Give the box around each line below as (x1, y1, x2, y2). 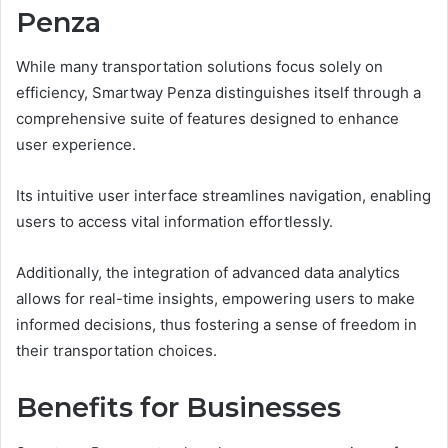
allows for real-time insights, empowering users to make (16, 289, 415, 308)
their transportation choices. (16, 341, 217, 360)
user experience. (16, 135, 136, 154)
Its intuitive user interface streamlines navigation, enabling (16, 186, 431, 205)
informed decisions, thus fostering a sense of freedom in (16, 315, 417, 334)
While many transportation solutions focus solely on (16, 57, 383, 76)
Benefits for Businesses (16, 391, 341, 424)
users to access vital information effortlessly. (16, 212, 333, 231)
